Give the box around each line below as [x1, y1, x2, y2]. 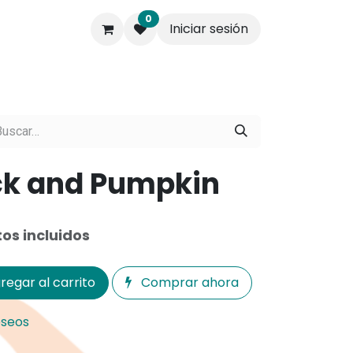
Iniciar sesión [169, 20, 248, 38]
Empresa [115, 65, 172, 83]
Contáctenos [20, 65, 103, 83]
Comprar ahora [138, 273, 239, 292]
